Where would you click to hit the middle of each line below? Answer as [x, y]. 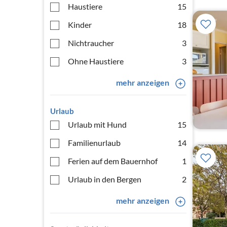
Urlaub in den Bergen [105, 179]
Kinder [80, 25]
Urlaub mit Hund [97, 124]
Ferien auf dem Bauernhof [113, 161]
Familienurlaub [94, 143]
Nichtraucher [91, 43]
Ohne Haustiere [96, 61]
